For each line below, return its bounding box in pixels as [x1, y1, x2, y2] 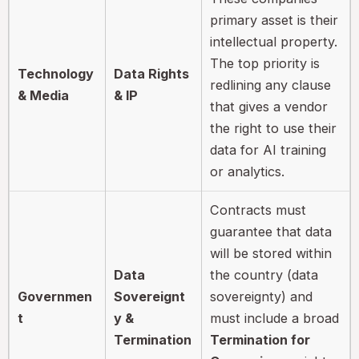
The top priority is [210, 54, 321, 71]
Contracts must [210, 201, 307, 218]
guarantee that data [210, 223, 333, 240]
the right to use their [210, 119, 337, 136]
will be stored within [210, 244, 333, 261]
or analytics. [210, 163, 285, 179]
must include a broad [210, 309, 340, 326]
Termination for [210, 331, 311, 348]
